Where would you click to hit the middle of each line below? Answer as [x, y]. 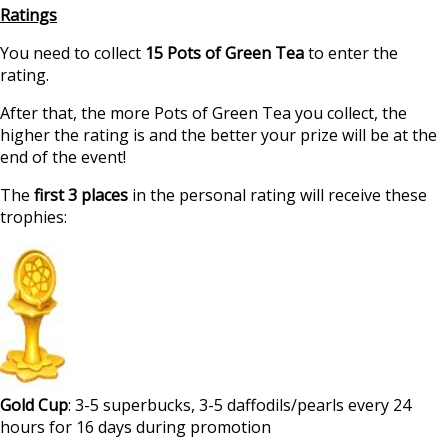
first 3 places [81, 194]
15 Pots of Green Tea [224, 52]
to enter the [351, 52]
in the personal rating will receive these [277, 194]
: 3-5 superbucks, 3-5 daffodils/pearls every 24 [239, 404]
